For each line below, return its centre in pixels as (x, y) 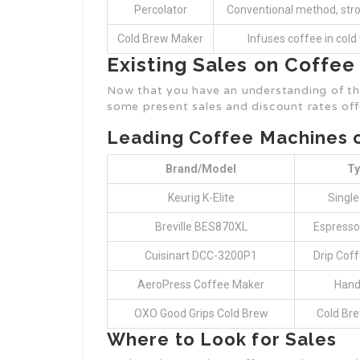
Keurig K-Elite (201, 198)
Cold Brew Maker (160, 39)
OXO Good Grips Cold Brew (201, 313)
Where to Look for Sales (222, 339)
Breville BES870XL (201, 227)
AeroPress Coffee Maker (201, 284)
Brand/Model (201, 169)
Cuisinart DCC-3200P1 (201, 256)
